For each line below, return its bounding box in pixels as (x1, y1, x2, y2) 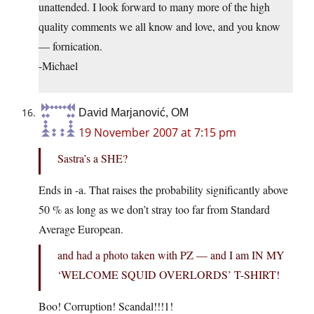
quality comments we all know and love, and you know (39, 19, 280, 34)
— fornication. (39, 39, 102, 54)
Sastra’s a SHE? (57, 151, 128, 166)
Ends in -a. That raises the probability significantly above (39, 182, 288, 198)
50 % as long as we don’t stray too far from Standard (39, 202, 270, 217)
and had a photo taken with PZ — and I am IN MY (57, 247, 285, 263)
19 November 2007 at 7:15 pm (78, 125, 236, 141)
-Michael (39, 58, 78, 74)
